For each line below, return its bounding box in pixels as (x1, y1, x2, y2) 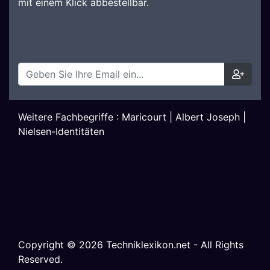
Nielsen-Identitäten (18, 125, 104, 137)
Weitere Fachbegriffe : (18, 111, 122, 123)
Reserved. (18, 253, 63, 265)
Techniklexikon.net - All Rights (103, 239, 243, 251)
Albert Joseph (175, 111, 240, 123)
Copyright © (18, 239, 79, 251)
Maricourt (122, 111, 166, 123)
